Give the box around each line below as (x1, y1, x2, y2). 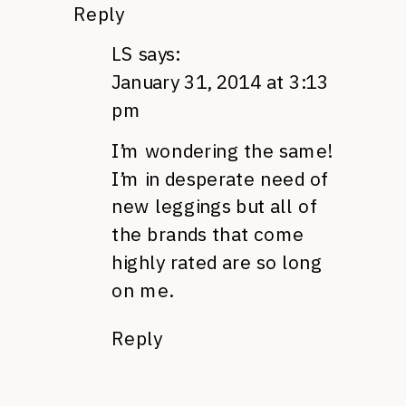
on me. (111, 277, 173, 303)
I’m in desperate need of (111, 166, 329, 190)
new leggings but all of (111, 194, 317, 218)
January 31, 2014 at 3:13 (111, 69, 329, 94)
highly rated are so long (111, 249, 323, 275)
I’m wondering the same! (111, 138, 332, 163)
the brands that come (111, 221, 304, 246)
